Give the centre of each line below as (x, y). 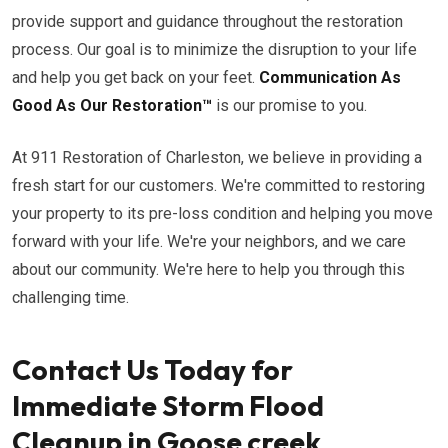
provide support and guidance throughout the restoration (207, 21)
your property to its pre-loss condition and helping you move (222, 213)
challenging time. (70, 297)
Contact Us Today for (152, 369)
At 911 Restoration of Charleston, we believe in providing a (217, 157)
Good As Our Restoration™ (112, 105)
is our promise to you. (289, 105)
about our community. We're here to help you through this (208, 269)
